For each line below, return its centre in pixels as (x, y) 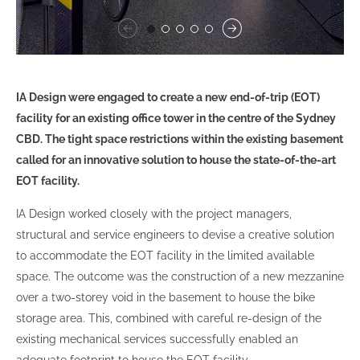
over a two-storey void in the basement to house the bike (166, 298)
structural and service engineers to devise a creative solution (175, 235)
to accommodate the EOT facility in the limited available (165, 256)
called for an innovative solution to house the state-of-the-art (176, 160)
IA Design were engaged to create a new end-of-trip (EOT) (168, 98)
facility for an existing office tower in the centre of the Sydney (176, 119)
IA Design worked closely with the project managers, (154, 214)
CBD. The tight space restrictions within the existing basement (180, 139)
